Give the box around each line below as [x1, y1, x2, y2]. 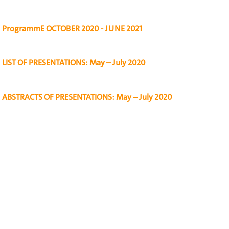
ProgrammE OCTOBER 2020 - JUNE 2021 [2, 23, 142, 34]
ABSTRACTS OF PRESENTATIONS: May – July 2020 [2, 91, 172, 102]
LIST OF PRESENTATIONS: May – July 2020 [2, 57, 146, 68]
